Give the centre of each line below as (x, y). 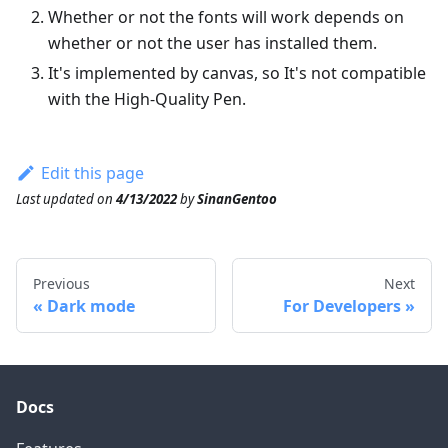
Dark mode (91, 306)
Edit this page (92, 172)
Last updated (55, 199)
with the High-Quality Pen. (147, 98)
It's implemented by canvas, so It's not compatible (237, 72)
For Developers (342, 306)
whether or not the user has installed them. (212, 42)
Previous (61, 284)
